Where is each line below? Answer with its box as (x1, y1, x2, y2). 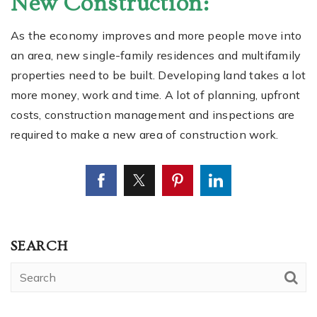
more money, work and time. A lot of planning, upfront (11, 87, 301, 102)
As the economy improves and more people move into (11, 28, 302, 42)
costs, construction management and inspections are (11, 107, 295, 122)
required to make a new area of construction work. (11, 127, 279, 142)
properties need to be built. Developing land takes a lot (11, 67, 306, 82)
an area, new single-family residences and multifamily (11, 47, 301, 62)
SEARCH (11, 238, 68, 254)
